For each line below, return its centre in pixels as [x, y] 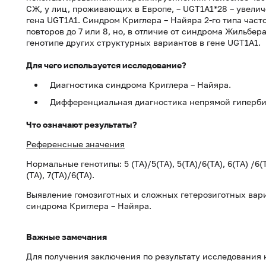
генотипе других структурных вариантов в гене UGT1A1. [143, 42]
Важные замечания [66, 237]
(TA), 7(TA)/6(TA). [60, 175]
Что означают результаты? [82, 124]
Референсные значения [75, 144]
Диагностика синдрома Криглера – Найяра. [140, 85]
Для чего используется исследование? [106, 65]
